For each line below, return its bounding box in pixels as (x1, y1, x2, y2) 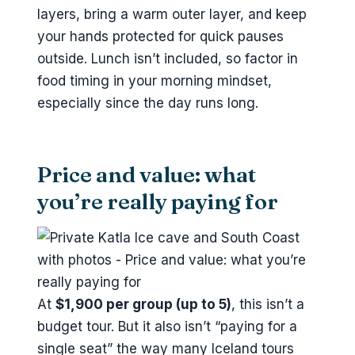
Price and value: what (37, 161, 256, 189)
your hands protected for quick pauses (37, 28, 284, 44)
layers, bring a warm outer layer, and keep (37, 6, 307, 22)
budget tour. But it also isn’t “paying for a (37, 319, 297, 335)
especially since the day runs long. (37, 94, 258, 111)
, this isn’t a (231, 296, 304, 313)
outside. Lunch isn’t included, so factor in (37, 50, 298, 67)
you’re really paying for (37, 188, 278, 216)
